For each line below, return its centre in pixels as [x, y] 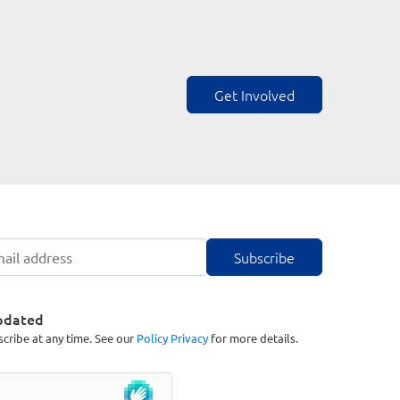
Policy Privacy [172, 338]
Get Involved [254, 95]
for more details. [253, 338]
